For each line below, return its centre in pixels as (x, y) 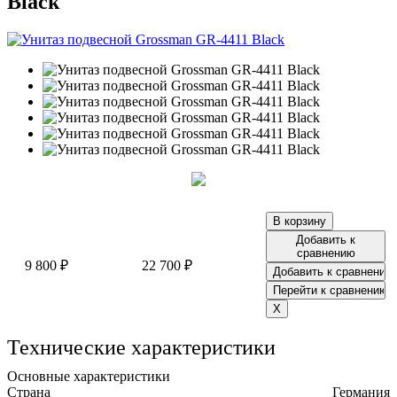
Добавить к (326, 239)
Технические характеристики (141, 347)
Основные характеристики (89, 376)
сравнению (326, 253)
